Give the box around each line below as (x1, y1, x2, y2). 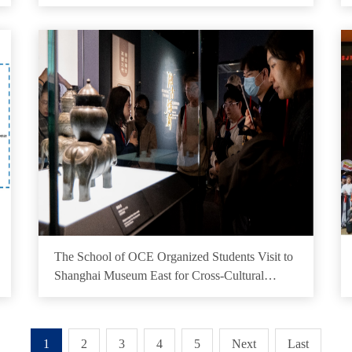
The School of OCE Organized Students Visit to (54, 250, 294, 263)
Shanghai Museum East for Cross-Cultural (54, 269, 265, 282)
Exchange (54, 288, 104, 301)
